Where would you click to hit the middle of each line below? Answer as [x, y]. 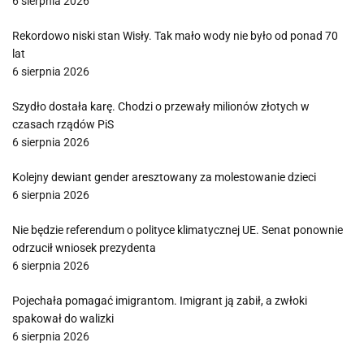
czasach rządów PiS [63, 124]
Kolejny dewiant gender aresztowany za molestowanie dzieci [164, 177]
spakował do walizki [63, 318]
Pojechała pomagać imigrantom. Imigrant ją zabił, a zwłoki [160, 301]
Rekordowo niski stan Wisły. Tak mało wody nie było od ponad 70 [175, 36]
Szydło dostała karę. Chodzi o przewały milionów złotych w [161, 106]
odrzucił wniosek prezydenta [84, 248]
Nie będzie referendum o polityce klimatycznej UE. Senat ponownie [178, 230]
